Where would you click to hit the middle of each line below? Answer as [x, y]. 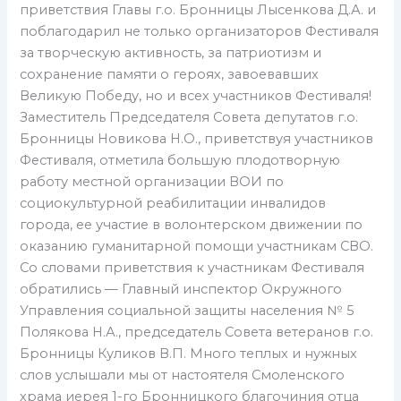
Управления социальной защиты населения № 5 [188, 310]
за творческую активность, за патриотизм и [171, 52]
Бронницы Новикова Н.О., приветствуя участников [197, 138]
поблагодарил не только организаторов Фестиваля [200, 31]
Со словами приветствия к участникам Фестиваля [192, 267]
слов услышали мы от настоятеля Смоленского [183, 375]
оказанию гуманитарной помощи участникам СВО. [197, 246]
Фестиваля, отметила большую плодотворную [180, 160]
